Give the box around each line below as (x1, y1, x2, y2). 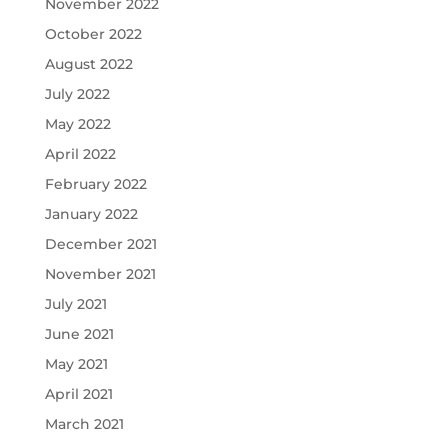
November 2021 (44, 265, 156, 283)
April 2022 (44, 145, 116, 163)
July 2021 (44, 295, 107, 313)
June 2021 (44, 325, 114, 343)
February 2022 (44, 175, 147, 193)
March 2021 (44, 415, 124, 433)
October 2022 (44, 25, 142, 43)
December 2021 (44, 235, 157, 253)
